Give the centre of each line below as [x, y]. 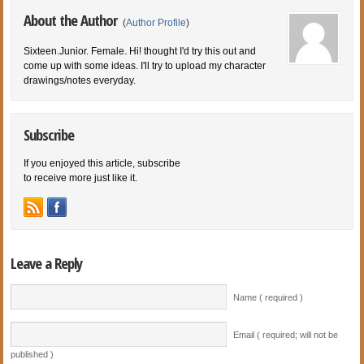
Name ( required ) [269, 297]
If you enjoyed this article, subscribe [102, 163]
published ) [32, 354]
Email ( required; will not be [286, 334]
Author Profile [156, 22]
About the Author [72, 19]
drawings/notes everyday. [80, 80]
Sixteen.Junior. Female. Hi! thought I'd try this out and [140, 51]
